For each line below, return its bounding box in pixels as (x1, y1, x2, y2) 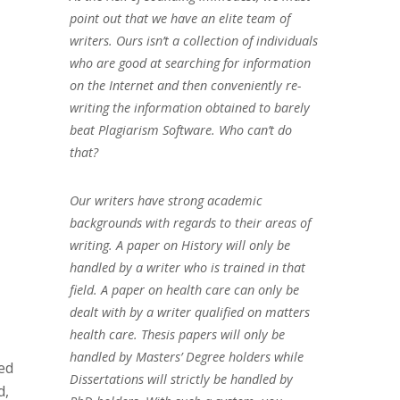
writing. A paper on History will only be (69, 236, 290, 254)
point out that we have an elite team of (69, 9, 290, 27)
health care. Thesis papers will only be (69, 325, 285, 343)
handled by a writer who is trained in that (69, 258, 305, 276)
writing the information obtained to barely (69, 98, 310, 116)
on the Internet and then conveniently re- (69, 76, 302, 94)
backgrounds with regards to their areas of (69, 213, 311, 231)
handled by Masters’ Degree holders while (69, 347, 304, 365)
